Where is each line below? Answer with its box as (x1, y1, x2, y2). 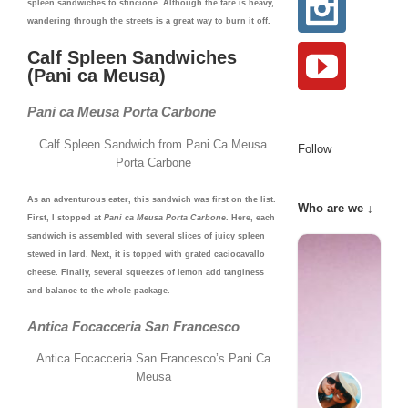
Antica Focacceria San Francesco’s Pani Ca (36, 352, 270, 366)
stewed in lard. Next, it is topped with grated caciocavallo (27, 249, 265, 259)
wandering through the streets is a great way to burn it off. (27, 16, 270, 26)
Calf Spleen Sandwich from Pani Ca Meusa (39, 137, 268, 151)
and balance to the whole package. (27, 285, 170, 295)
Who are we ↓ (298, 201, 374, 215)
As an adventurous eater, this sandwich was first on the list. (27, 194, 276, 204)
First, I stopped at (27, 212, 104, 222)
